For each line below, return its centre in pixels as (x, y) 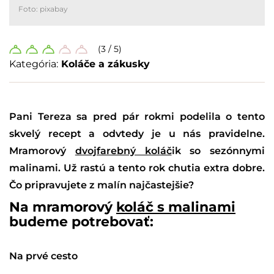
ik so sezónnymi (218, 151)
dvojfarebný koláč (123, 151)
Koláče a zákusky (106, 64)
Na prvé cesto (43, 256)
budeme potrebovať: (81, 222)
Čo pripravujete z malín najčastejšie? (102, 185)
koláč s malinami (176, 207)
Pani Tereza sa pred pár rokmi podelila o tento (137, 117)
